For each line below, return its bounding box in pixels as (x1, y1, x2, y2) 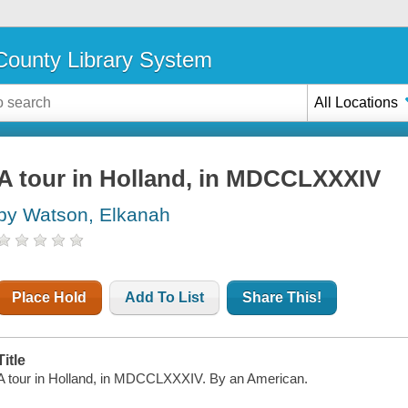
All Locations (314, 94, 399, 110)
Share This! (242, 290, 322, 306)
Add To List (125, 290, 205, 306)
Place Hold (12, 290, 87, 306)
